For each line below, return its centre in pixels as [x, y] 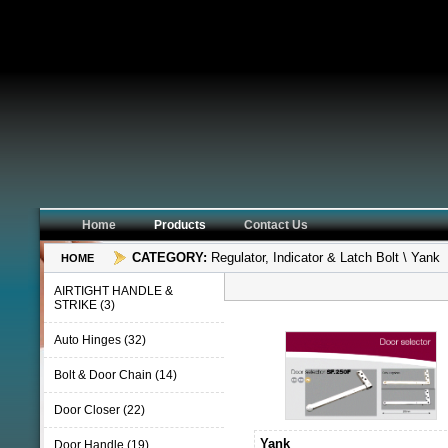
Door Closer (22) [99, 410]
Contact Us [276, 225]
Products [180, 225]
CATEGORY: [169, 257]
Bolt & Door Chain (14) [115, 375]
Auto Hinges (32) [100, 340]
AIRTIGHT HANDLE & [113, 291]
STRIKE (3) [84, 305]
